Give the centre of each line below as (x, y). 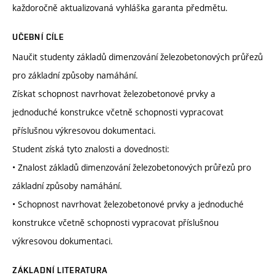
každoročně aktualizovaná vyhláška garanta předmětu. (120, 8)
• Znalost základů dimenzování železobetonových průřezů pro (132, 168)
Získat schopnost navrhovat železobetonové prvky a (114, 94)
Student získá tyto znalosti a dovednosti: (91, 149)
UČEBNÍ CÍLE (38, 37)
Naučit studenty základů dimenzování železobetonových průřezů (137, 57)
